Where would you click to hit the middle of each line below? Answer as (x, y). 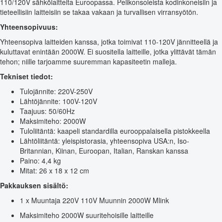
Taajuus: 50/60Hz (47, 111)
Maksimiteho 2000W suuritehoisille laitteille (87, 215)
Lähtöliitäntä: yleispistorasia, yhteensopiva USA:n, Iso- (105, 140)
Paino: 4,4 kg (40, 160)
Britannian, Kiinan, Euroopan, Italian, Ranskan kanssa (104, 150)
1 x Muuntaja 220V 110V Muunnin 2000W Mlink (94, 200)
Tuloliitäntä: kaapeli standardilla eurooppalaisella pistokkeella (115, 131)
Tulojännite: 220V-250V (56, 91)
